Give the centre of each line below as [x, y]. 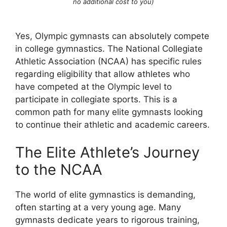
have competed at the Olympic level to [93, 86]
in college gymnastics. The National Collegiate [109, 48]
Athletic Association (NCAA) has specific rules [108, 61]
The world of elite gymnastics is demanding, [105, 195]
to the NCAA [59, 169]
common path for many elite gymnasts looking [109, 112]
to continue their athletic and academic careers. [112, 124]
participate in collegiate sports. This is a [96, 99]
